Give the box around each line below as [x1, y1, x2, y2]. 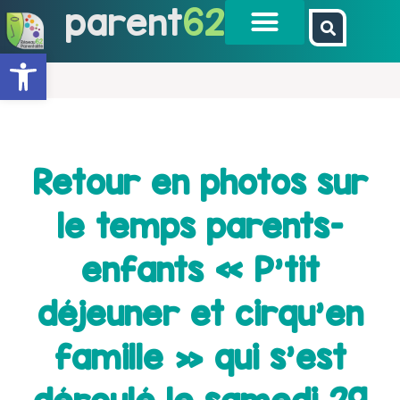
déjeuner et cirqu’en [37, 293, 363, 333]
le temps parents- [56, 205, 344, 246]
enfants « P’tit [80, 249, 320, 289]
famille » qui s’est [54, 337, 346, 377]
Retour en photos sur [32, 162, 368, 202]
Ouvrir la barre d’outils [8, 43, 115, 80]
